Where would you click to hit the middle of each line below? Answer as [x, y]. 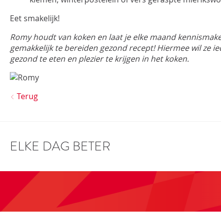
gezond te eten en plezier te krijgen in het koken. [100, 59]
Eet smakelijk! [35, 18]
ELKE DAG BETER [60, 146]
